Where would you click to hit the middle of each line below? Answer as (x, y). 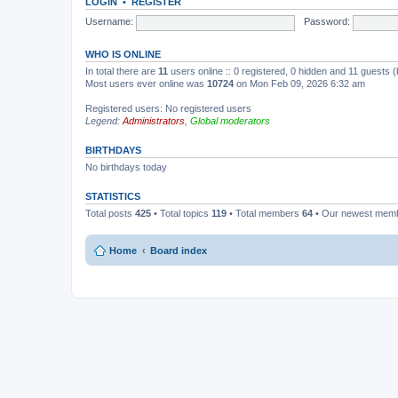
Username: (109, 22)
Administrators (154, 121)
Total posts (110, 213)
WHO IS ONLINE (123, 54)
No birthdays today (126, 167)
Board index (179, 250)
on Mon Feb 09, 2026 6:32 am (299, 84)
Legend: (104, 121)
